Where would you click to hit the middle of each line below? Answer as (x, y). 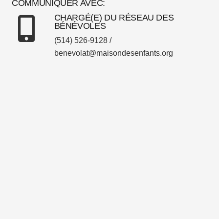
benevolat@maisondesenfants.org (113, 53)
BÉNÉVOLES (80, 26)
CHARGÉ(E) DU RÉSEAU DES (114, 17)
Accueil (109, 198)
